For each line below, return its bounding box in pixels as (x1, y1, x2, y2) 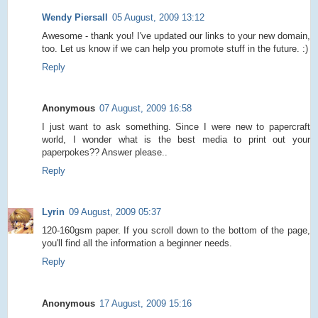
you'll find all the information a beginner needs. (42, 238, 232, 249)
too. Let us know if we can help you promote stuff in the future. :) (42, 43, 308, 54)
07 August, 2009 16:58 (99, 103, 192, 114)
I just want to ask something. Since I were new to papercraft (42, 121, 310, 133)
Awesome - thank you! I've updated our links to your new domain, (42, 30, 310, 41)
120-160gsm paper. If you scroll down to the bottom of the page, (42, 225, 310, 236)
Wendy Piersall (42, 11, 108, 23)
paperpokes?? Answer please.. (42, 147, 168, 158)
